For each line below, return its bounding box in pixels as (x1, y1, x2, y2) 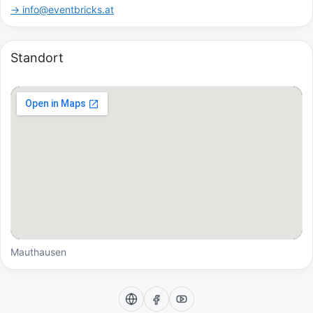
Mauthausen (10, 245, 66, 258)
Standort (10, 50, 64, 65)
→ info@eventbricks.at (10, 3, 114, 15)
